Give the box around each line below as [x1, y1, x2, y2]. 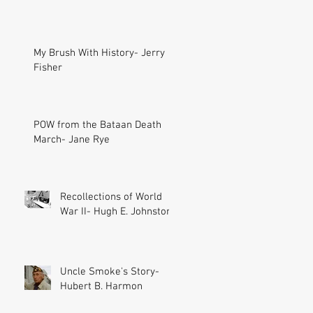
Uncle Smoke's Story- [60, 265, 159, 278]
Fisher [34, 61, 62, 74]
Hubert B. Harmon [60, 280, 143, 293]
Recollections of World [60, 191, 162, 203]
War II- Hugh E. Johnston [60, 205, 172, 218]
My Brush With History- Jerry [34, 47, 165, 59]
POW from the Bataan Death [34, 119, 161, 131]
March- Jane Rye [34, 133, 110, 146]
